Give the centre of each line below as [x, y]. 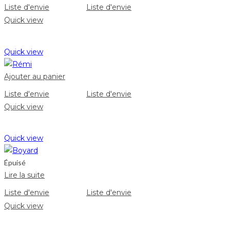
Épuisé [15, 163]
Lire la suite [24, 175]
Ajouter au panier [35, 76]
